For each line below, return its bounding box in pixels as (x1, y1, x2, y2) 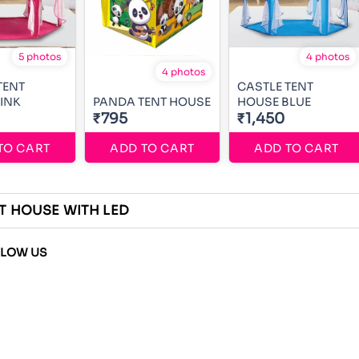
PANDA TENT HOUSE (93, 94, 211, 109)
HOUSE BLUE (237, 94, 311, 109)
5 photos (18, 50, 61, 63)
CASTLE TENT (237, 79, 313, 94)
